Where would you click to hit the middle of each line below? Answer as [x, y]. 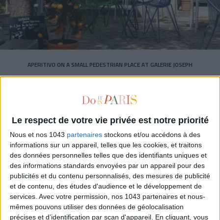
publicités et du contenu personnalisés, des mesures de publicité [110, 176]
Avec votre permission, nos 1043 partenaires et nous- [122, 197]
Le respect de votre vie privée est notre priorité [110, 121]
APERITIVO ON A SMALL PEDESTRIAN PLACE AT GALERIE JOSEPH [110, 64]
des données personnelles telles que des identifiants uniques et [108, 155]
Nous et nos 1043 [38, 135]
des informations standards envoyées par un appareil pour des [107, 166]
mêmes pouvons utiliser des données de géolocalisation [97, 207]
